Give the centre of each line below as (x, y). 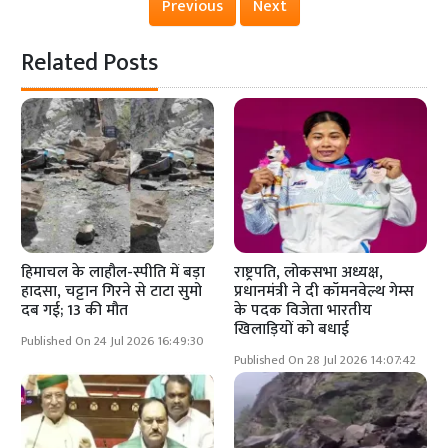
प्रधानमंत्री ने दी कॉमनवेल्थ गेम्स (324, 291)
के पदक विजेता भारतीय (303, 310)
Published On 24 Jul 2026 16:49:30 (113, 341)
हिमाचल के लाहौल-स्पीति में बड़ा (113, 272)
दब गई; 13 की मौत (75, 310)
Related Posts (90, 63)
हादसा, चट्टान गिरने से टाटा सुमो (112, 291)
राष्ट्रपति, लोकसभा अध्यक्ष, (308, 272)
